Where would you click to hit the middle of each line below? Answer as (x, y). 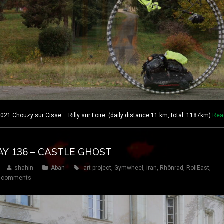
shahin (24, 168)
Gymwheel (129, 168)
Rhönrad (172, 168)
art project (97, 168)
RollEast (198, 168)
